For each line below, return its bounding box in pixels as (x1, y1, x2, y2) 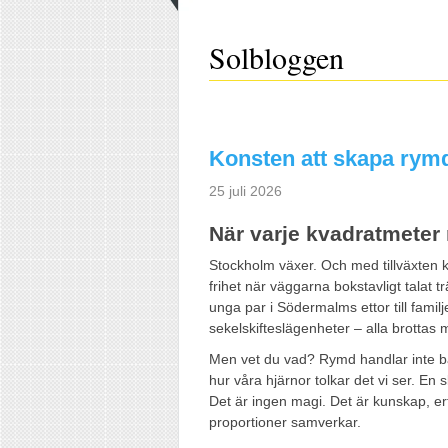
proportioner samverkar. (209, 413, 361, 430)
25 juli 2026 (209, 182, 282, 199)
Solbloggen (209, 36, 344, 77)
